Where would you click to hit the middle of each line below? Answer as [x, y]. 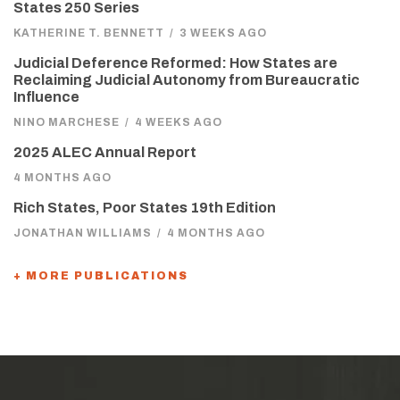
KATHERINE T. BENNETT [89, 33]
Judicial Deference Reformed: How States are [175, 63]
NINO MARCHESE [67, 123]
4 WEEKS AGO [179, 123]
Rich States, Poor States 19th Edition [145, 208]
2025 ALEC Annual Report [105, 153]
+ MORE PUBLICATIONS [101, 276]
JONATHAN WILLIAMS [83, 233]
